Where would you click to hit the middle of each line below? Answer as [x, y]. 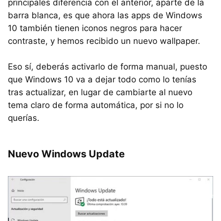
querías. [24, 118]
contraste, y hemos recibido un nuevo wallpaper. [104, 41]
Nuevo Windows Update [66, 154]
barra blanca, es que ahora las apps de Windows [105, 15]
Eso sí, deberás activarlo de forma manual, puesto [108, 66]
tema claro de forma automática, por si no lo [96, 105]
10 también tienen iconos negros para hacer [95, 28]
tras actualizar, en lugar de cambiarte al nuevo [100, 92]
